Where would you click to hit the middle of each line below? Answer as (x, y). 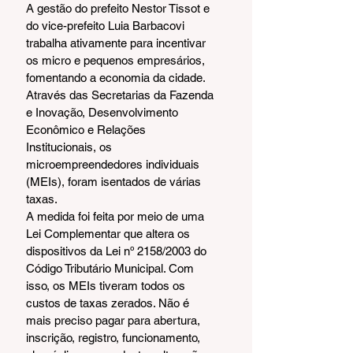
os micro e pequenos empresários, (117, 60)
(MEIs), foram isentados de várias (115, 181)
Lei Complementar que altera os (110, 233)
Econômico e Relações (87, 129)
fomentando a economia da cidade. (117, 77)
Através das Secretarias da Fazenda (121, 95)
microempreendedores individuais (114, 164)
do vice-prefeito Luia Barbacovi (107, 25)
